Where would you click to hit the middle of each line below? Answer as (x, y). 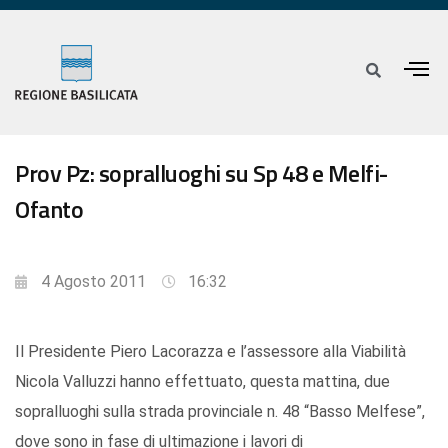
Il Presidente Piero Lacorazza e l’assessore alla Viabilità (210, 352)
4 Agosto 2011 (93, 282)
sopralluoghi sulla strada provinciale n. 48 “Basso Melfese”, (220, 412)
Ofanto (49, 209)
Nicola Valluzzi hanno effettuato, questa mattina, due (202, 382)
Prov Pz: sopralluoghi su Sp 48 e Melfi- (201, 173)
